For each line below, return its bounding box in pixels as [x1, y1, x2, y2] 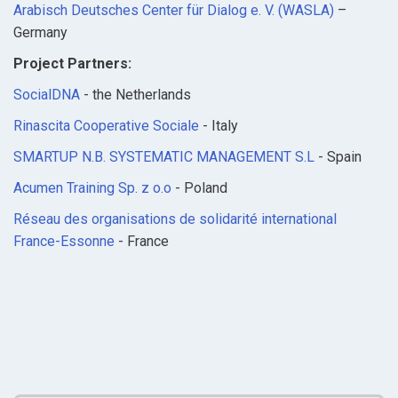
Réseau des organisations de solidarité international [13, 211, 337, 228]
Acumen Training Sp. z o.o [13, 179, 171, 197]
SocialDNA [13, 86, 80, 104]
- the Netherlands [80, 86, 191, 104]
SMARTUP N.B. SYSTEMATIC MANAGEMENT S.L [13, 148, 314, 166]
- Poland [171, 179, 227, 197]
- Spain [314, 148, 365, 166]
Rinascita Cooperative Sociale [13, 117, 199, 135]
